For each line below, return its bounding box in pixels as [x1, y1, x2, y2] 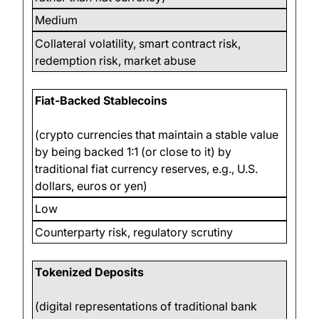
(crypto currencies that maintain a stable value [35, 127, 279, 142]
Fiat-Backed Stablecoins [35, 93, 168, 108]
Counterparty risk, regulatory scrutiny [35, 224, 234, 239]
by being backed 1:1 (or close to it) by [35, 144, 232, 159]
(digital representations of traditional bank [35, 299, 258, 314]
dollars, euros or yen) [35, 178, 148, 193]
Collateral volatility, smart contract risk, [35, 36, 241, 51]
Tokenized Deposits [35, 265, 145, 280]
